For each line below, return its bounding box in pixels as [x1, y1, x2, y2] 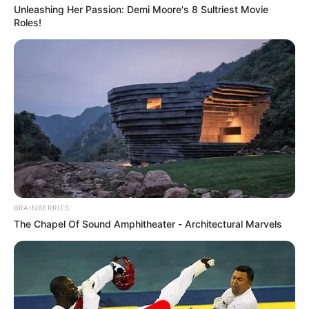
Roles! [14, 17, 41, 29]
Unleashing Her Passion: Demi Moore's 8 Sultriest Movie [14, 3, 268, 16]
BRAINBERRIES [14, 203, 70, 212]
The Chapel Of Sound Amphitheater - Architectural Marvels [14, 218, 282, 230]
